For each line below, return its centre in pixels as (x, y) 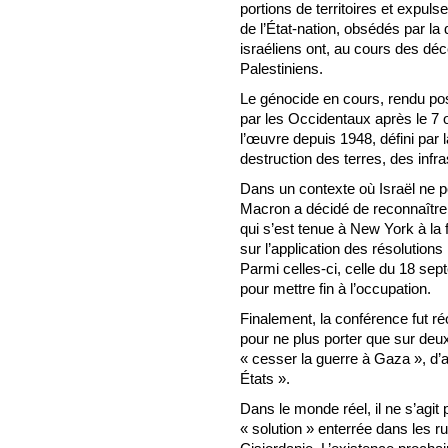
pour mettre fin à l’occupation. (335, 288)
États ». (265, 378)
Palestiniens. (281, 68)
